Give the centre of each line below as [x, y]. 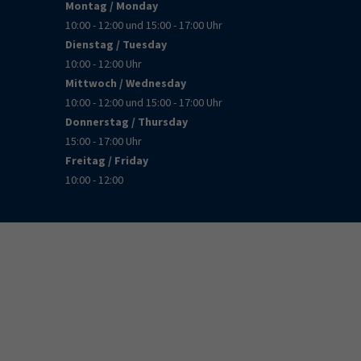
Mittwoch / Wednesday [126, 83]
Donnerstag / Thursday [127, 121]
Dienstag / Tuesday [116, 44]
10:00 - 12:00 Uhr [104, 63]
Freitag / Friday [107, 160]
